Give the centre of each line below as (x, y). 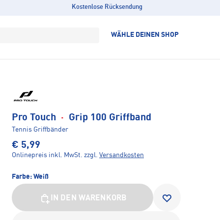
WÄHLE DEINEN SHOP (145, 35)
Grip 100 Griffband (109, 118)
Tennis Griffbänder (40, 130)
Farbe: (23, 177)
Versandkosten (122, 155)
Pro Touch (35, 118)
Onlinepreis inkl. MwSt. (47, 155)
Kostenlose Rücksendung (107, 7)
